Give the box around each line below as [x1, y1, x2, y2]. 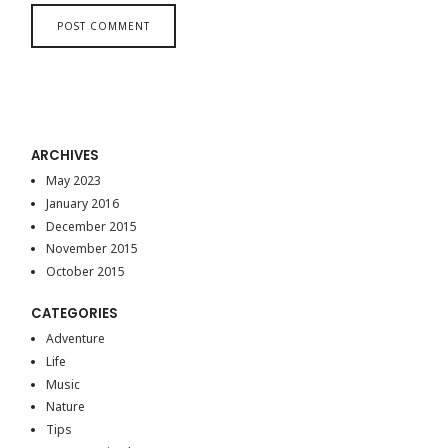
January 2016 [45, 194, 119, 212]
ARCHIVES [31, 146, 100, 166]
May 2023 [45, 171, 101, 189]
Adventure [45, 330, 105, 348]
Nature [45, 398, 85, 416]
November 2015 [45, 240, 138, 258]
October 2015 [45, 263, 125, 281]
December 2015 [45, 217, 137, 235]
